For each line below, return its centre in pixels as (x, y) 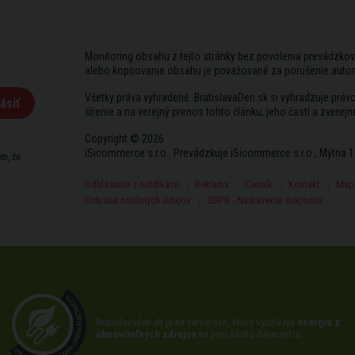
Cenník (258, 184)
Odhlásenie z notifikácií (132, 184)
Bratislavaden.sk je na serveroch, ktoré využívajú (197, 322)
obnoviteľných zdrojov (146, 334)
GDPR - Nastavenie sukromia (264, 200)
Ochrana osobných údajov (137, 200)
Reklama (212, 184)
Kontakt (304, 184)
